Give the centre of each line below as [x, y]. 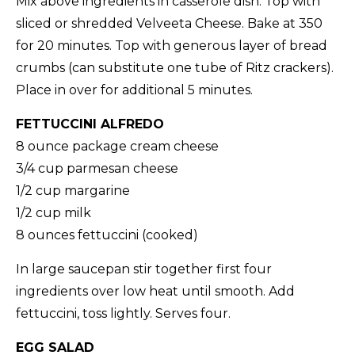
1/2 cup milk [53, 212]
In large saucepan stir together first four [144, 269]
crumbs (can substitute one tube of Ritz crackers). [175, 67]
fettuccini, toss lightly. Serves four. [123, 313]
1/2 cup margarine [73, 190]
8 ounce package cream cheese [117, 146]
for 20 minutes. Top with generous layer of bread [172, 45]
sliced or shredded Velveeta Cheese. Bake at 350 [169, 23]
